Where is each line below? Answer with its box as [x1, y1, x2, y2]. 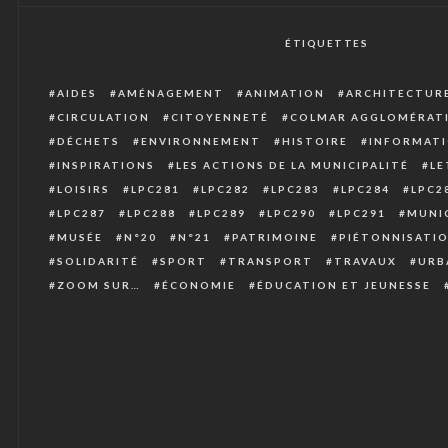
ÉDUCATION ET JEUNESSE [257, 279, 431, 292]
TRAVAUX [334, 255, 397, 268]
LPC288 [127, 207, 176, 220]
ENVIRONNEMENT [141, 135, 261, 148]
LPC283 [271, 183, 320, 196]
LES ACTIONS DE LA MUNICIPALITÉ [176, 159, 409, 172]
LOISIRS [57, 183, 110, 196]
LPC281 [131, 183, 180, 196]
